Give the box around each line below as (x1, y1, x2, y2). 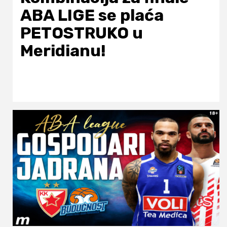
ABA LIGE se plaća (20, 5, 164, 25)
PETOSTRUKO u (20, 23, 143, 43)
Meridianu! (20, 41, 106, 60)
